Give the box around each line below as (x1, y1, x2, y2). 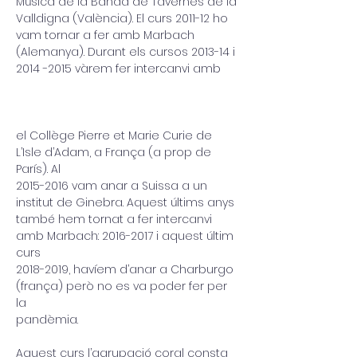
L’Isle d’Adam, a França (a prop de (16, 144, 214, 160)
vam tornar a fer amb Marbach (16, 27, 194, 43)
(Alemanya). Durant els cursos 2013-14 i (16, 44, 238, 60)
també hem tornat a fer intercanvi (16, 211, 215, 227)
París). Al (16, 161, 61, 177)
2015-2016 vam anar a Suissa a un (16, 178, 210, 194)
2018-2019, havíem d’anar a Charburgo (16, 261, 237, 277)
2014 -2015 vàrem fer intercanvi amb (16, 61, 221, 76)
